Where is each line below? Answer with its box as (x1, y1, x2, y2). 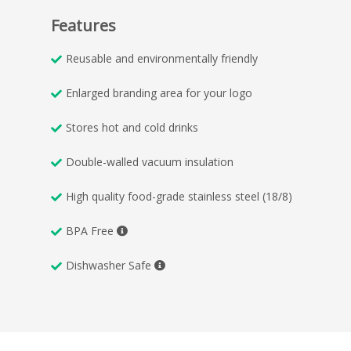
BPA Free (66, 223, 117, 238)
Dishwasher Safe (66, 257, 154, 273)
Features (51, 14, 116, 36)
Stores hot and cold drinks (66, 119, 198, 135)
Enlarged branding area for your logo (66, 85, 252, 100)
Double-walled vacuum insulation (66, 154, 233, 169)
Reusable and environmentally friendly (66, 50, 258, 66)
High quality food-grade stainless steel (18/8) (66, 188, 292, 204)
